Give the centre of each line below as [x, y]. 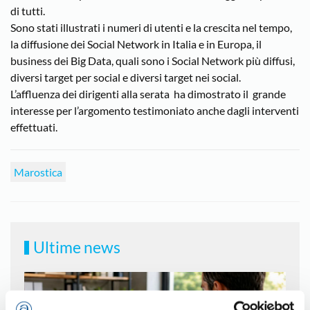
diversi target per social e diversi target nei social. [126, 77]
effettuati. [34, 127]
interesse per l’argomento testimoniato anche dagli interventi [155, 110]
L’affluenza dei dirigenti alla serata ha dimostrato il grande [148, 94]
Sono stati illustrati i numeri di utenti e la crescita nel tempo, [151, 27]
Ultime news [76, 247]
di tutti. [28, 11]
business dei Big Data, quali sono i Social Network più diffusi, [153, 61]
